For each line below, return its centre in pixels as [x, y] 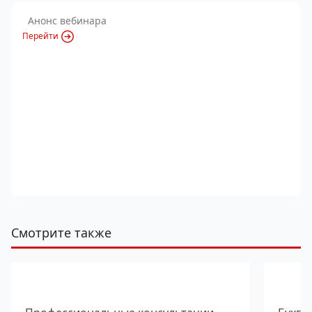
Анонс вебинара [67, 21]
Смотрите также [61, 232]
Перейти [40, 36]
